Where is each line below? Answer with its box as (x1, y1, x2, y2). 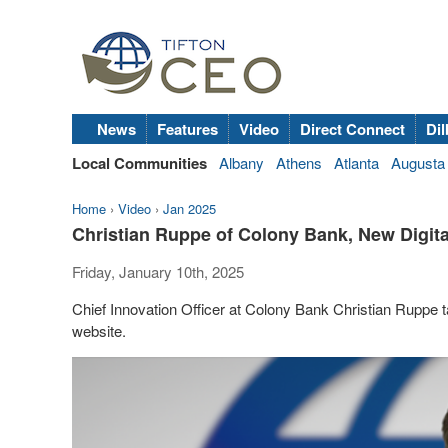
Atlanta (334, 152, 379, 173)
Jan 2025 (163, 199, 216, 218)
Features (157, 118, 218, 140)
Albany (219, 152, 264, 173)
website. (72, 320, 126, 341)
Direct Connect (300, 118, 405, 140)
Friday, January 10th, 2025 (72, 261, 244, 282)
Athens (276, 152, 322, 173)
